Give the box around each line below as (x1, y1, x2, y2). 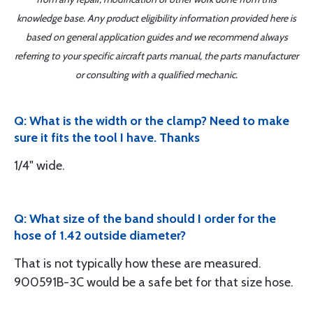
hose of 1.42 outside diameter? (14, 228, 186, 243)
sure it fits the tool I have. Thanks (14, 130, 200, 145)
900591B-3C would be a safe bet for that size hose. (14, 275, 293, 290)
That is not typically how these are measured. (14, 256, 261, 271)
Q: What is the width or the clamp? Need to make (14, 113, 289, 129)
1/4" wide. (14, 158, 65, 173)
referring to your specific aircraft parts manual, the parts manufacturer (15, 50, 298, 62)
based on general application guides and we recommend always (25, 31, 288, 43)
